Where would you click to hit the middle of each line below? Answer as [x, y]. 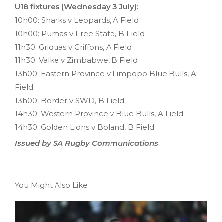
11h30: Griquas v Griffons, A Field [73, 47]
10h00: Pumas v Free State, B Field [80, 34]
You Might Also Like [51, 185]
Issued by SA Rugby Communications [86, 143]
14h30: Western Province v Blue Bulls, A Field [99, 114]
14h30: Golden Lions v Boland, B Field [84, 127]
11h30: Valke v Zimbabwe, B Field [76, 60]
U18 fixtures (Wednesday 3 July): [77, 7]
